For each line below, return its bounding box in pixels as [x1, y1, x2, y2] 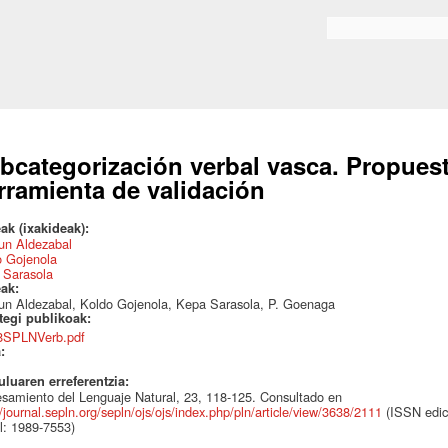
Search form [327, 24, 398, 42]
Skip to [171, 2, 206, 18]
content [171, 40, 207, 56]
